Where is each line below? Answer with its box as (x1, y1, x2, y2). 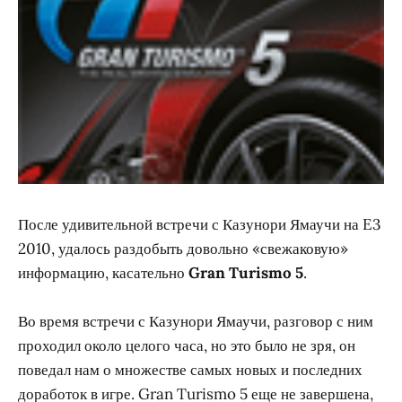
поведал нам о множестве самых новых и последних (18, 359, 363, 380)
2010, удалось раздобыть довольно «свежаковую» (18, 238, 348, 258)
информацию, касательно (18, 262, 188, 283)
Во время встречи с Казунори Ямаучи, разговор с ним (18, 310, 373, 331)
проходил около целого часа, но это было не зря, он (18, 335, 355, 355)
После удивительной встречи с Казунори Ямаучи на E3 (18, 214, 380, 234)
